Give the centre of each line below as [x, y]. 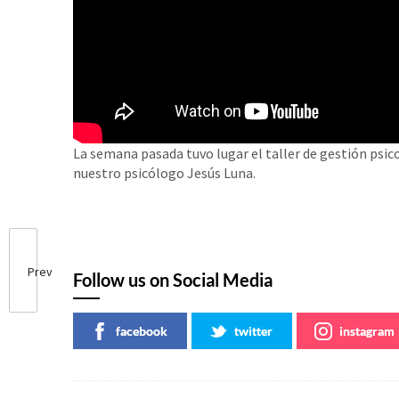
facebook [142, 331]
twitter [253, 331]
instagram [367, 331]
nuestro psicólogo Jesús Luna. [164, 173]
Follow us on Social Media [173, 280]
